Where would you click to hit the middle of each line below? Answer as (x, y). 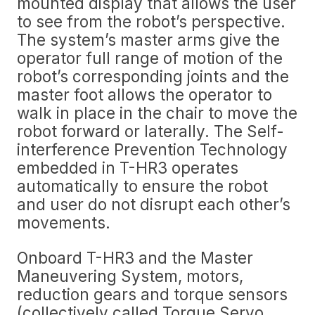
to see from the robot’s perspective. (151, 21)
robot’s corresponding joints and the (153, 76)
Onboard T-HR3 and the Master (135, 258)
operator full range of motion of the (150, 58)
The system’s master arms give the (148, 40)
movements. (64, 223)
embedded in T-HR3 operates (128, 168)
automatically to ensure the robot (142, 186)
